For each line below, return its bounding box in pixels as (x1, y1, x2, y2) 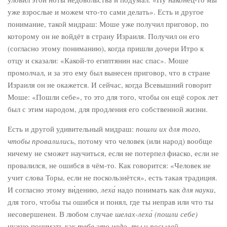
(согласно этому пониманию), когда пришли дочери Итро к (8, 43, 204, 53)
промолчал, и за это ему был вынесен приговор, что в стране (8, 67, 210, 78)
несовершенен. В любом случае (8, 209, 115, 219)
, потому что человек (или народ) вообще (74, 136, 212, 146)
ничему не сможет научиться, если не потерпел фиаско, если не (8, 148, 219, 158)
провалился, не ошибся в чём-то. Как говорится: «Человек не (8, 160, 211, 170)
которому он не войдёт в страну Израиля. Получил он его (8, 31, 200, 41)
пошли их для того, (136, 124, 201, 134)
